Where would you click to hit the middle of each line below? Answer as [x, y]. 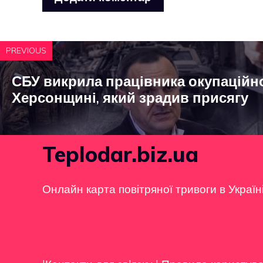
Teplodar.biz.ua [120, 154]
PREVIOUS [26, 50]
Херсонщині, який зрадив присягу [130, 97]
